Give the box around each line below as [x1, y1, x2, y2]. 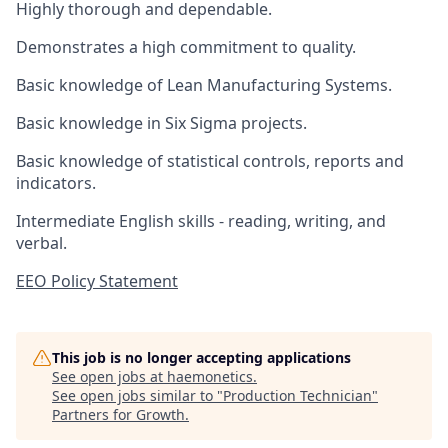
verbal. [16, 232, 67, 254]
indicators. [16, 172, 96, 194]
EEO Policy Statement [16, 270, 178, 292]
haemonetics [167, 367, 253, 386]
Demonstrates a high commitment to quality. [16, 36, 356, 58]
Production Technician [223, 386, 372, 405]
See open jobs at [52, 367, 167, 386]
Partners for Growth [52, 405, 185, 424]
